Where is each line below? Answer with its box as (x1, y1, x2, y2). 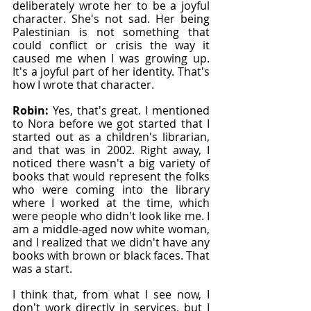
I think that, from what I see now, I (12, 287, 210, 302)
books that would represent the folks (12, 169, 210, 184)
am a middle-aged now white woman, (12, 221, 210, 237)
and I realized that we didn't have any (12, 235, 210, 250)
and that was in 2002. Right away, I (12, 142, 210, 158)
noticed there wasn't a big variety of (12, 155, 210, 171)
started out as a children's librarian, (12, 129, 210, 144)
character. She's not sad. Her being (12, 11, 210, 26)
